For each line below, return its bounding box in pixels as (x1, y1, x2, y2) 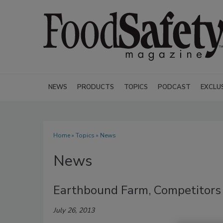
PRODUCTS (77, 83, 114, 92)
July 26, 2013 (53, 206, 95, 215)
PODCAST (158, 83, 191, 92)
